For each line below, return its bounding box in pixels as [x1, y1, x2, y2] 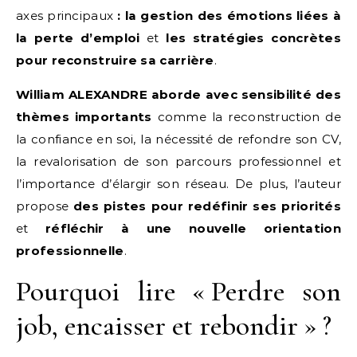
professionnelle [16, 243, 124, 258]
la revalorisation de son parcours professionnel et [16, 154, 341, 169]
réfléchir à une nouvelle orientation [45, 221, 341, 236]
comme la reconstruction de [151, 109, 341, 124]
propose [16, 198, 74, 214]
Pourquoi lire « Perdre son [16, 274, 341, 308]
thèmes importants [16, 109, 152, 124]
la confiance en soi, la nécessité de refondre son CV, [16, 131, 341, 147]
